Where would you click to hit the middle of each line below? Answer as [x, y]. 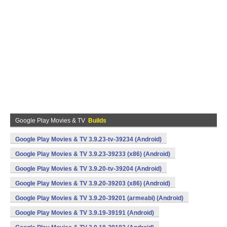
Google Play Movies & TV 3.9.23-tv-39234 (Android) [88, 139]
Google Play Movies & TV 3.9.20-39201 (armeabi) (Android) [99, 198]
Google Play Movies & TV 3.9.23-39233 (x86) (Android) [93, 154]
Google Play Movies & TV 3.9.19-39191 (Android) [85, 213]
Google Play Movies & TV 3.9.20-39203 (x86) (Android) [93, 183]
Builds [97, 121]
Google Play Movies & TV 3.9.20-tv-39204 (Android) [88, 169]
